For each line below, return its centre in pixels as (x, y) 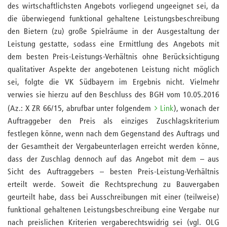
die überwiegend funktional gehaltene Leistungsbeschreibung (113, 19)
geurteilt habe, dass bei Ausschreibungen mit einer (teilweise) (113, 198)
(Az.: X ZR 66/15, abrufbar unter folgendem (81, 109)
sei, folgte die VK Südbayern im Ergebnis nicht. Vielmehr (113, 83)
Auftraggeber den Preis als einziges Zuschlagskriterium (113, 122)
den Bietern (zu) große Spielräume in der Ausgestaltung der (113, 32)
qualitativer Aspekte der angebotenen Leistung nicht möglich (113, 70)
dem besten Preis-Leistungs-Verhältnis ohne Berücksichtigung (113, 57)
